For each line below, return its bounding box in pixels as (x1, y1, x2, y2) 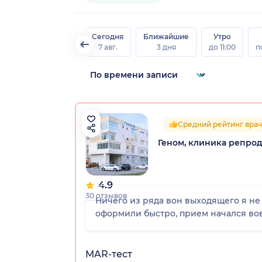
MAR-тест (85, 248, 132, 260)
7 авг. (98, 42, 118, 51)
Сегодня (92, 32, 123, 41)
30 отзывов (85, 191, 127, 200)
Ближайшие (143, 32, 189, 41)
